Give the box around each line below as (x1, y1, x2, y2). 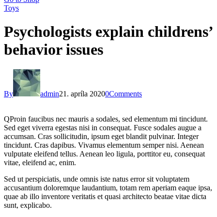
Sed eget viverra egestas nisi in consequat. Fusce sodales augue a (4, 123, 201, 132)
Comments (109, 89, 142, 98)
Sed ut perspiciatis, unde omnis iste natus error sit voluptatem (4, 174, 189, 183)
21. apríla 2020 (59, 89, 105, 98)
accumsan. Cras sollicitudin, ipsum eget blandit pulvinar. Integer (4, 132, 199, 140)
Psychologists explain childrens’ (4, 23, 213, 41)
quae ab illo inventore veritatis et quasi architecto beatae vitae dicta (4, 192, 206, 201)
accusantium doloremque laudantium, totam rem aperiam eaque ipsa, (4, 183, 212, 192)
